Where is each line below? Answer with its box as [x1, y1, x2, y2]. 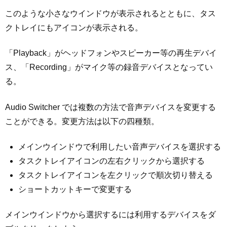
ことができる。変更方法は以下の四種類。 [5, 117, 159, 126]
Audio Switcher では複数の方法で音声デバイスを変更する [5, 102, 216, 111]
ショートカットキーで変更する [18, 184, 132, 194]
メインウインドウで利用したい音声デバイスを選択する [18, 142, 221, 151]
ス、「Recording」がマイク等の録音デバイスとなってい [5, 63, 213, 72]
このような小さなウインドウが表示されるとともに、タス [5, 9, 216, 18]
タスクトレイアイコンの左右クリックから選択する [18, 156, 205, 165]
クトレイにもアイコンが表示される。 [5, 23, 143, 32]
